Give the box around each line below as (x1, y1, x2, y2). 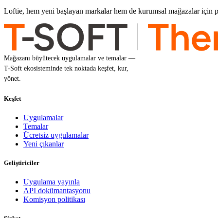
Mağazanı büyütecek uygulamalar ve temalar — (4, 54, 135, 62)
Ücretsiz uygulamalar (23, 130, 89, 139)
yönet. (4, 75, 21, 83)
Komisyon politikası (23, 195, 85, 204)
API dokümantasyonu (23, 186, 91, 195)
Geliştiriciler (4, 159, 39, 166)
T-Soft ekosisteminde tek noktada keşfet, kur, (4, 65, 128, 73)
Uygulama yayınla (23, 178, 80, 186)
